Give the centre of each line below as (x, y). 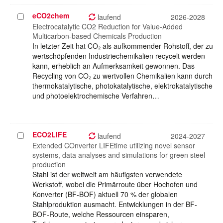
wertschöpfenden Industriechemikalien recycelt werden (119, 56)
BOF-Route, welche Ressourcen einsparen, (101, 214)
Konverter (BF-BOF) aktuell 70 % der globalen (105, 194)
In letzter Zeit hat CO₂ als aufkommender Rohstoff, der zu (123, 46)
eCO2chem (51, 16)
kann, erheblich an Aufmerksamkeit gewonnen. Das (113, 66)
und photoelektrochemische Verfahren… (96, 96)
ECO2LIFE (50, 135)
